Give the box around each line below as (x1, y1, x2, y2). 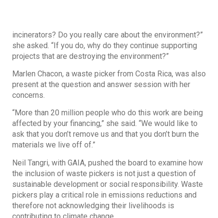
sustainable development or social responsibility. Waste (12, 179, 203, 189)
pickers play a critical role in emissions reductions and (12, 190, 197, 200)
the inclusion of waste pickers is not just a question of (12, 168, 196, 178)
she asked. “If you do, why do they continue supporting (12, 40, 197, 50)
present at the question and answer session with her (12, 79, 190, 89)
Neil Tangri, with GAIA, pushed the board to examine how (12, 158, 203, 167)
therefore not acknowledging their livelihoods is (12, 200, 174, 210)
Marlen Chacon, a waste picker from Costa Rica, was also (12, 69, 206, 78)
